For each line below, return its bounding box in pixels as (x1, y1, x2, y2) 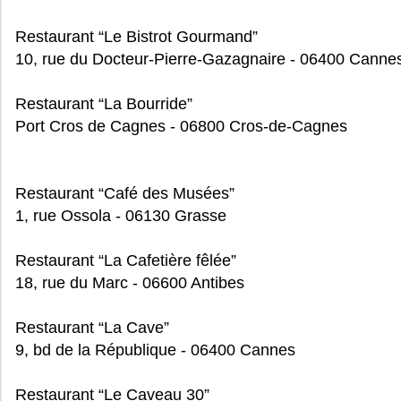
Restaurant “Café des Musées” (15, 184, 235, 202)
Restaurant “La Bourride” (15, 95, 192, 113)
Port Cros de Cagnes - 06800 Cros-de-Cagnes (15, 117, 347, 135)
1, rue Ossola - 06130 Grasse (15, 207, 226, 225)
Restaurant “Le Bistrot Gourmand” (15, 28, 258, 46)
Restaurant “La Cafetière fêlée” (15, 252, 236, 269)
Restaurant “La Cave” (15, 319, 169, 337)
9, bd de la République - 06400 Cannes (15, 341, 295, 359)
